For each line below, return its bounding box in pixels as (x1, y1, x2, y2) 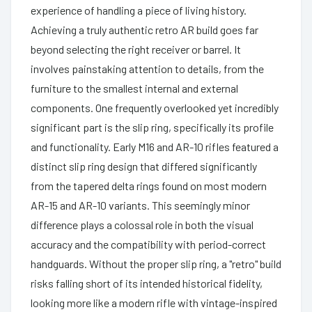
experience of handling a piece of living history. (31, 3, 247, 17)
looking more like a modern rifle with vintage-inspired (31, 295, 277, 309)
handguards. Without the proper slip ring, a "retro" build (31, 256, 281, 270)
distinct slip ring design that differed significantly (31, 159, 257, 173)
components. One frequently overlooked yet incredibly (31, 100, 279, 114)
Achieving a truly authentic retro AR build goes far (31, 22, 258, 36)
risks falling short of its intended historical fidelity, (31, 276, 263, 290)
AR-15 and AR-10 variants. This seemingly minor (31, 198, 250, 212)
